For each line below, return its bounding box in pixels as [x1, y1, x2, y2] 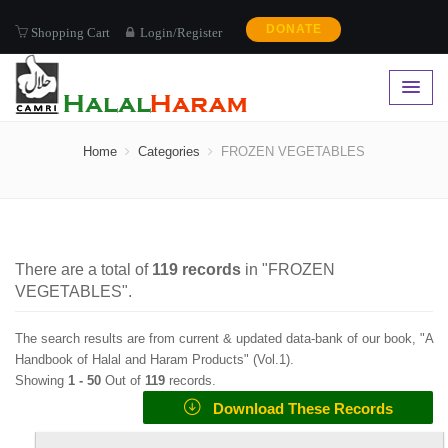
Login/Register [137, 26, 222, 39]
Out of [105, 373, 145, 388]
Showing [15, 373, 68, 388]
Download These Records [200, 400, 393, 417]
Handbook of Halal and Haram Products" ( [15, 352, 257, 367]
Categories [138, 144, 200, 159]
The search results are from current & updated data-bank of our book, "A [15, 331, 433, 346]
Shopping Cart [28, 25, 110, 38]
